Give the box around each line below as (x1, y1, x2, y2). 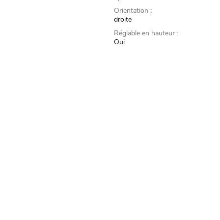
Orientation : (114, 6, 152, 16)
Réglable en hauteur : (114, 28, 179, 38)
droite (114, 15, 132, 25)
